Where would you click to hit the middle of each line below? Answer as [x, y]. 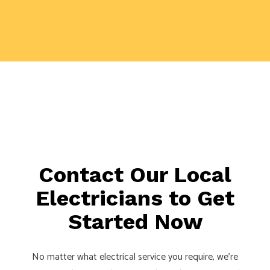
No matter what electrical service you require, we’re [135, 257]
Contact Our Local [135, 174]
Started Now [135, 221]
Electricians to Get [135, 198]
